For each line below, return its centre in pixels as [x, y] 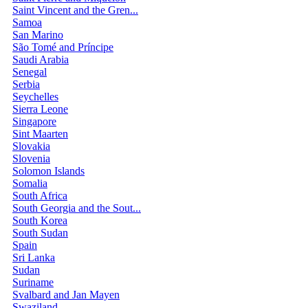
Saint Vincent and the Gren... [75, 10]
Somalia [30, 183]
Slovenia [31, 158]
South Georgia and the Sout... [77, 208]
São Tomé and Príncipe [63, 47]
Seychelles [35, 96]
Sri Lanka [34, 257]
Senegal [30, 71]
